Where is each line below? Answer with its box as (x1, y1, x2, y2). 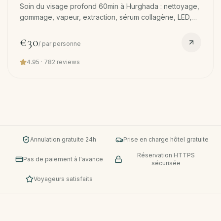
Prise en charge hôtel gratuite (123, 136, 209, 143)
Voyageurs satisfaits (34, 175, 93, 183)
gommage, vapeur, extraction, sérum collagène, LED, (20, 13, 191, 21)
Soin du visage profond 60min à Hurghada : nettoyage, (20, 2, 199, 10)
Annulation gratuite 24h (30, 136, 96, 143)
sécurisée (151, 159, 181, 167)
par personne (42, 40, 81, 47)
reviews (55, 58, 80, 66)
